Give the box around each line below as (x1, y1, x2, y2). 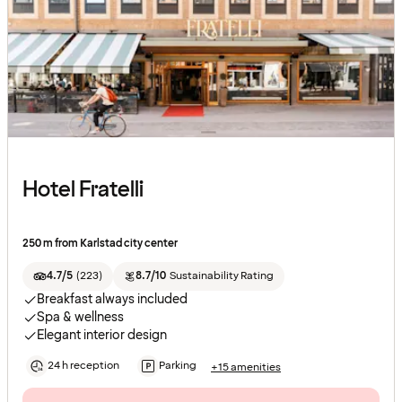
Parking (159, 358, 197, 374)
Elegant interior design (37, 327, 167, 345)
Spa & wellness (37, 309, 124, 327)
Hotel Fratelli (22, 175, 144, 205)
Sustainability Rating (169, 268, 274, 284)
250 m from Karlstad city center (22, 236, 178, 252)
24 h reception (48, 358, 119, 374)
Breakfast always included (37, 291, 188, 309)
